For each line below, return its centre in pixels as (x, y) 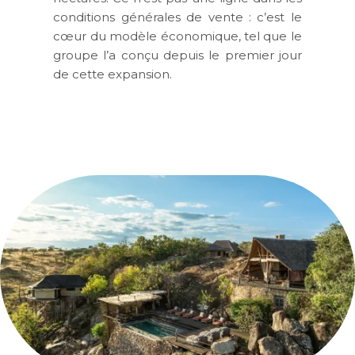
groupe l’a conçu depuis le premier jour (177, 55)
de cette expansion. (113, 74)
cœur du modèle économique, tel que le (177, 36)
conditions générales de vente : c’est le (177, 17)
